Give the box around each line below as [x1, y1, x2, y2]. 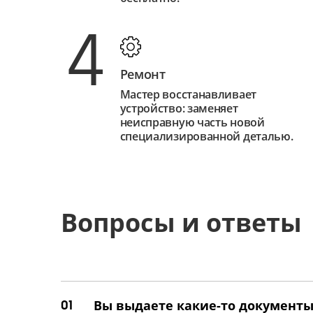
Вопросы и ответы [61, 205, 302, 240]
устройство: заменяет [119, 101, 238, 117]
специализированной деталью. [119, 129, 293, 145]
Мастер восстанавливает [119, 87, 256, 103]
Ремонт [119, 66, 166, 83]
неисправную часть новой [119, 115, 265, 131]
